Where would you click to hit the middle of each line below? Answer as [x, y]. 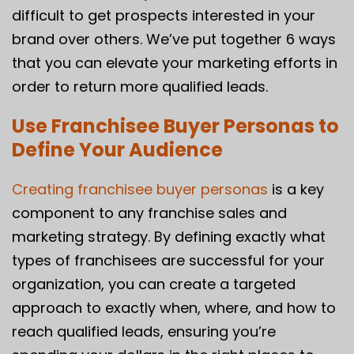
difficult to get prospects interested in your [164, 15]
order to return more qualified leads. [140, 86]
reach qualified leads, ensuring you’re [144, 331]
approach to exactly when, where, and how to [174, 307]
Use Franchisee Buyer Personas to [175, 126]
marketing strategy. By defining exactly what [169, 236]
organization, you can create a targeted [154, 284]
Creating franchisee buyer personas [140, 189]
